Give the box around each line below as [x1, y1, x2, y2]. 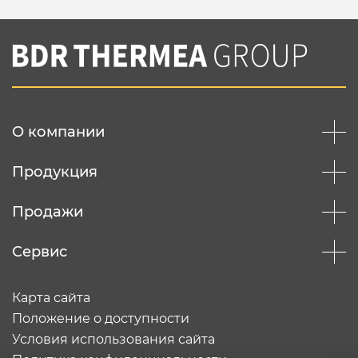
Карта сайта [12, 290, 90, 305]
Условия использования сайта [12, 332, 215, 347]
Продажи [12, 203, 83, 221]
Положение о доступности [12, 311, 189, 326]
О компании [12, 123, 105, 141]
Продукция [12, 163, 97, 181]
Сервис [12, 243, 67, 261]
